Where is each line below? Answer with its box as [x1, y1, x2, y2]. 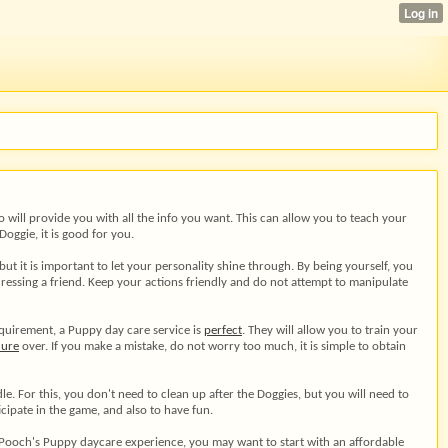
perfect [204, 324, 242, 337]
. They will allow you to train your [242, 324, 418, 337]
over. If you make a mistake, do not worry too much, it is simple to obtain [19, 340, 406, 353]
